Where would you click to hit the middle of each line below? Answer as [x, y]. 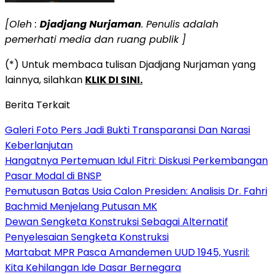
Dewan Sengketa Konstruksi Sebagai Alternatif [117, 221]
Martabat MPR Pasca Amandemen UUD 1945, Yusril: [127, 252]
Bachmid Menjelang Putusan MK [81, 206]
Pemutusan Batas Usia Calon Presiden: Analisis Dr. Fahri [136, 191]
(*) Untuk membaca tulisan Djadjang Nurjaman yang [130, 64]
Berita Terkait [38, 105]
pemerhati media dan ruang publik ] [95, 39]
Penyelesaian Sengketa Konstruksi [87, 237]
